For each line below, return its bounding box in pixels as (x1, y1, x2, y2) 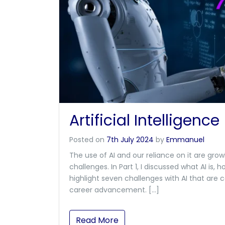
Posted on (69, 135, 106, 145)
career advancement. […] (69, 185, 159, 195)
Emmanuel (166, 135, 204, 145)
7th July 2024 (106, 135, 154, 145)
